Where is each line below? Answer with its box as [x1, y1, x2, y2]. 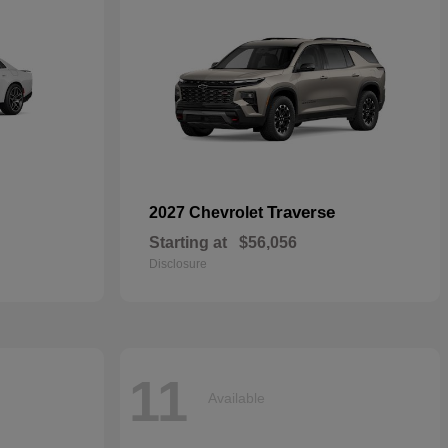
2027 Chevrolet [149, 204, 267, 222]
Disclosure [149, 257, 207, 272]
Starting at [149, 234, 227, 252]
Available [208, 389, 265, 406]
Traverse [267, 203, 335, 223]
